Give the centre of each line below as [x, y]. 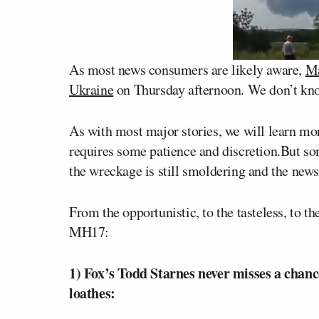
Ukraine [91, 89]
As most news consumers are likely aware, [187, 69]
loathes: [92, 293]
